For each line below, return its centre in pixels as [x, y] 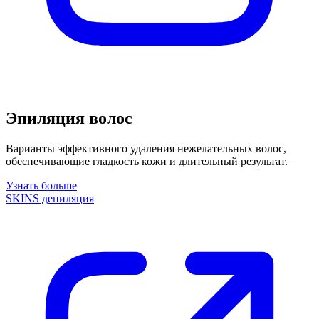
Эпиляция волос [69, 119]
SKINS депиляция [50, 199]
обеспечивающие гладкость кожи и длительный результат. [147, 162]
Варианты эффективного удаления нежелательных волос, [146, 149]
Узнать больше [41, 186]
